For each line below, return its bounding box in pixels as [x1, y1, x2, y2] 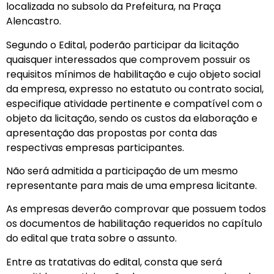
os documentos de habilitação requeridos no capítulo [6, 217, 262, 231]
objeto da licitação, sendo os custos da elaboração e [6, 111, 257, 125]
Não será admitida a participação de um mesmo [6, 164, 238, 179]
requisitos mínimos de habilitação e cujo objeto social [6, 67, 261, 81]
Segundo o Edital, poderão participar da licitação [6, 37, 239, 52]
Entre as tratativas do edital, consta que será [6, 254, 222, 269]
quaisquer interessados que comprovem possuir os [6, 52, 250, 67]
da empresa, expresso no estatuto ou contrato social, [6, 81, 264, 96]
